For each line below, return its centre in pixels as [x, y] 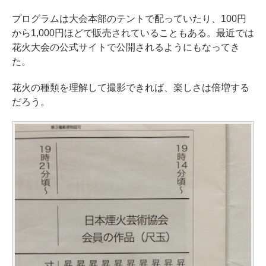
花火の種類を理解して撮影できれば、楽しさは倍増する [131, 87]
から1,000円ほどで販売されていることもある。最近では [133, 33]
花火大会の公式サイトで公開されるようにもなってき [126, 47]
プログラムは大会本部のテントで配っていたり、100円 [129, 18]
